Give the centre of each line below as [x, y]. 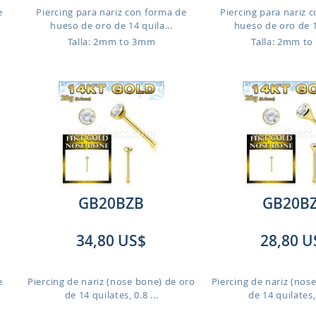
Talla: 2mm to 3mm [111, 42]
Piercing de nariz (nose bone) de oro [111, 281]
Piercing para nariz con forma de [111, 12]
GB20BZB [111, 203]
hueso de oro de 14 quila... [111, 25]
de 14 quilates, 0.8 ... [111, 295]
